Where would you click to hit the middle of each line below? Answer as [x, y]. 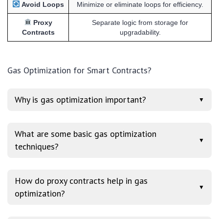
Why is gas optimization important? [80, 99]
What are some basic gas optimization [86, 133]
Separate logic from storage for [140, 22]
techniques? [37, 146]
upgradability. [140, 32]
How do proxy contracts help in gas [81, 180]
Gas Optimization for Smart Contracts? [79, 70]
